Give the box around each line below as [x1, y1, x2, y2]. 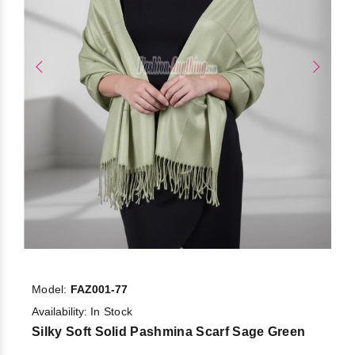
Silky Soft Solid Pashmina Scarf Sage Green [32, 324, 306, 338]
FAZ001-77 [70, 282, 128, 296]
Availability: [32, 304, 90, 318]
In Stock [90, 304, 133, 318]
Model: [32, 282, 71, 296]
